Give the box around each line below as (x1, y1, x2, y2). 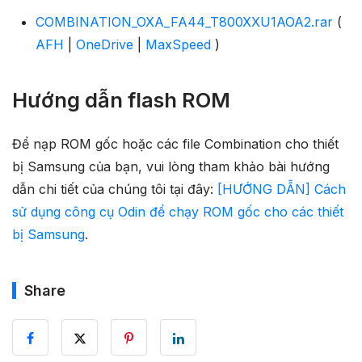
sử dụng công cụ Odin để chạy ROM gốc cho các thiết (12, 204, 343, 221)
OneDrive (75, 36, 133, 53)
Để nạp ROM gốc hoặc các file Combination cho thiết (12, 136, 339, 153)
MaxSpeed (145, 36, 211, 53)
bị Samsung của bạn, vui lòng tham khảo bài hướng (12, 158, 330, 175)
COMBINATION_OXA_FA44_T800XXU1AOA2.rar (35, 13, 333, 30)
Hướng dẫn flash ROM (12, 87, 230, 113)
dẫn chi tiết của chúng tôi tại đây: (12, 181, 217, 198)
